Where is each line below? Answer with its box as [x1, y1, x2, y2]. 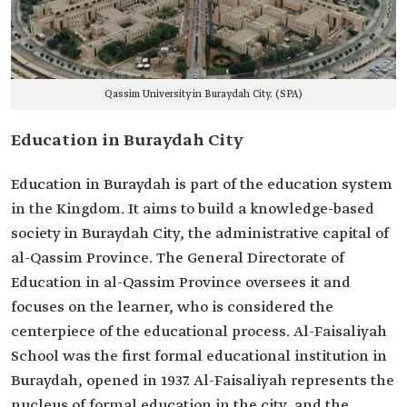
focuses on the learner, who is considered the [11, 298, 333, 318]
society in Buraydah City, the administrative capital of [11, 224, 389, 244]
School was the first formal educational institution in [11, 347, 387, 367]
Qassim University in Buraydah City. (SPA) [104, 88, 303, 102]
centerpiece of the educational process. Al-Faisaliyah [11, 323, 387, 342]
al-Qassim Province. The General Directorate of [11, 249, 344, 269]
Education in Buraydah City [11, 130, 243, 153]
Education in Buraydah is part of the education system [11, 175, 392, 195]
